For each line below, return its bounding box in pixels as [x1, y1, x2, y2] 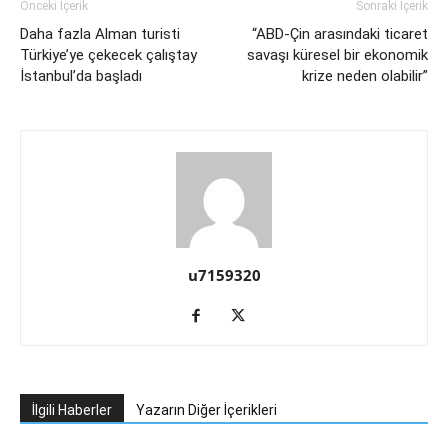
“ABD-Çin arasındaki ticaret [252, 25, 428, 43]
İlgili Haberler [32, 402, 112, 418]
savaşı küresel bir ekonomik [247, 46, 428, 64]
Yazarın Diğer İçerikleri [136, 402, 277, 418]
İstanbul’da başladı [20, 67, 142, 85]
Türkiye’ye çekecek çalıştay [20, 46, 197, 64]
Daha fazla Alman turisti [20, 25, 180, 43]
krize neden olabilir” [302, 67, 428, 85]
